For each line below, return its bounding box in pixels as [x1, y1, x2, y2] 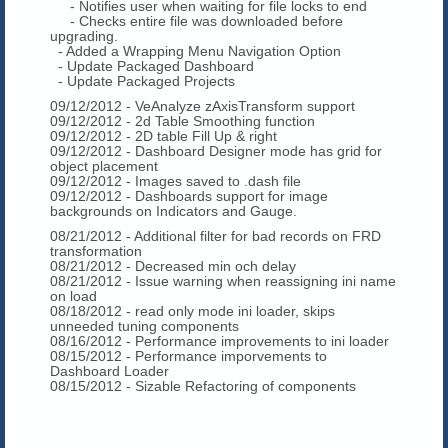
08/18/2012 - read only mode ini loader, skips [50, 302, 335, 319]
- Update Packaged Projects [50, 72, 235, 89]
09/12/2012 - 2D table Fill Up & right [50, 127, 277, 144]
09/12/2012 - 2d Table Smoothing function [50, 112, 315, 129]
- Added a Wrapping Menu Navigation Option [50, 42, 341, 59]
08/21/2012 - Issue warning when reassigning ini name [50, 272, 396, 289]
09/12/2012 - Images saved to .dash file [50, 172, 301, 189]
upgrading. [50, 27, 118, 44]
